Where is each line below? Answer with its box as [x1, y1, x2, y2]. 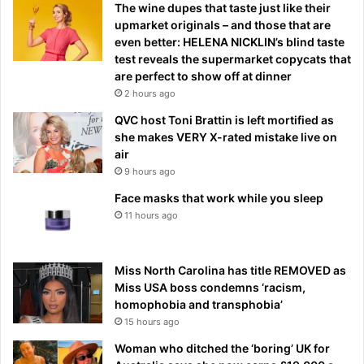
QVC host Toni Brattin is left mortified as [115, 112, 334, 127]
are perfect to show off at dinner [115, 68, 292, 83]
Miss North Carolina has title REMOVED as [115, 262, 346, 277]
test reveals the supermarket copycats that [115, 51, 351, 66]
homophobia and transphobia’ [115, 297, 283, 311]
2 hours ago [124, 87, 175, 99]
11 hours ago [124, 209, 178, 221]
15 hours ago [124, 315, 180, 327]
